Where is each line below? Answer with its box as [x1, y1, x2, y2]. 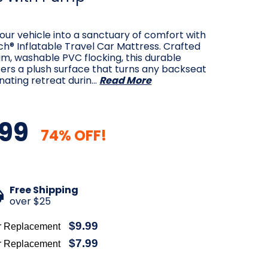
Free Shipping [10, 183, 79, 197]
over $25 [10, 194, 51, 209]
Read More [99, 74, 152, 87]
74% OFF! [41, 126, 107, 145]
